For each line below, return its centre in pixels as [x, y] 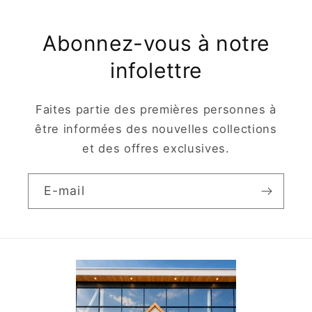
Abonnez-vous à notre [156, 43]
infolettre [156, 70]
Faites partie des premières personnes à [156, 109]
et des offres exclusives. [156, 148]
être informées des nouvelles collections [156, 128]
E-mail [64, 190]
